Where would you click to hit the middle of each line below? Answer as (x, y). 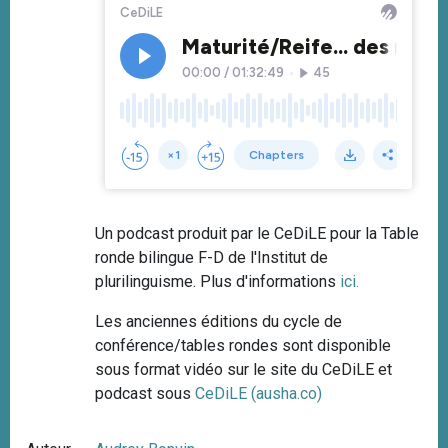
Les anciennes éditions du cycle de (219, 322)
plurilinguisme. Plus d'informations (218, 282)
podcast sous (145, 394)
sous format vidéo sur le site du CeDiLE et (244, 370)
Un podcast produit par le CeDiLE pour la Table (257, 234)
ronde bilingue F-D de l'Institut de (212, 258)
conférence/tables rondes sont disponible (243, 346)
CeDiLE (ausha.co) (259, 394)
